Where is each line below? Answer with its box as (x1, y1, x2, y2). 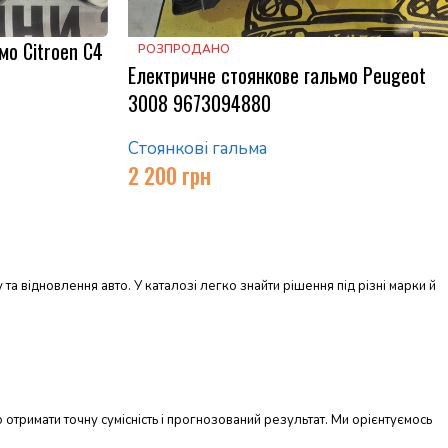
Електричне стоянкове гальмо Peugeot (127, 60, 426, 91)
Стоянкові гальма (127, 137, 267, 161)
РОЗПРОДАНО (137, 41, 230, 58)
